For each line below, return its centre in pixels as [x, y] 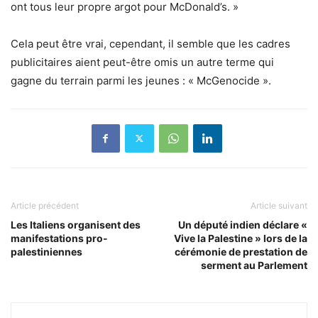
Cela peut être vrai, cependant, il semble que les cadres [150, 43]
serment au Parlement [254, 265]
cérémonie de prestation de [241, 251]
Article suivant [279, 205]
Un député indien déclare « [243, 224]
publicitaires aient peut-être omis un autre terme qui [142, 62]
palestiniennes [46, 251]
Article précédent [45, 205]
